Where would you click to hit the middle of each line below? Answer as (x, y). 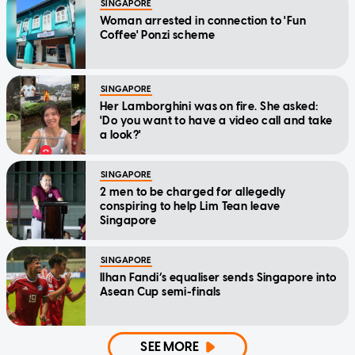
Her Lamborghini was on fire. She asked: (210, 106)
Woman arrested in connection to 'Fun (203, 21)
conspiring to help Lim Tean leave (190, 206)
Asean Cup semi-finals (160, 292)
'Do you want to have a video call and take (216, 120)
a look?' (121, 135)
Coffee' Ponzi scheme (158, 35)
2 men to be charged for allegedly (193, 192)
